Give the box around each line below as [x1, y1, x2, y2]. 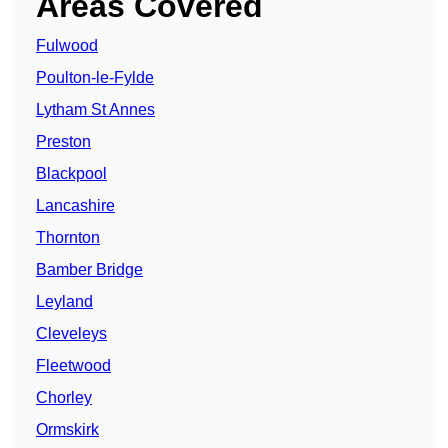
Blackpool [36, 165, 107, 183]
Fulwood [36, 37, 98, 55]
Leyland [36, 293, 93, 311]
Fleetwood [36, 357, 111, 375]
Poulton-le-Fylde [36, 69, 154, 87]
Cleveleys [36, 325, 107, 343]
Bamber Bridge [36, 261, 143, 279]
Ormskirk [36, 421, 99, 439]
